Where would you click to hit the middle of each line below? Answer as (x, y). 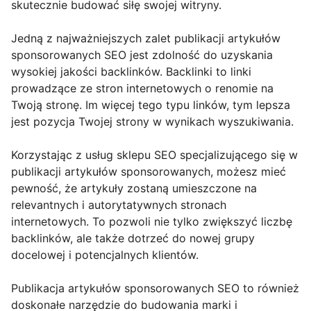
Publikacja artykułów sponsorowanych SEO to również (155, 288)
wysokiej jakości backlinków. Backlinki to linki (131, 71)
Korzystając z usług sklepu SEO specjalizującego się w (154, 154)
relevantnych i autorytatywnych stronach (119, 204)
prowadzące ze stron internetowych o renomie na (142, 88)
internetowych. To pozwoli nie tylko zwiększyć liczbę (152, 221)
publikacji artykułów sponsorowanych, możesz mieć (149, 171)
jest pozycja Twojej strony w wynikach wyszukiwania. (152, 121)
